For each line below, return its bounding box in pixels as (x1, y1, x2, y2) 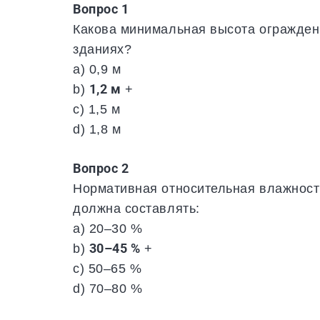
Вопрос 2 (73, 161, 129, 176)
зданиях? (73, 41, 132, 57)
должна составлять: (73, 201, 200, 216)
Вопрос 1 (73, 1, 129, 17)
